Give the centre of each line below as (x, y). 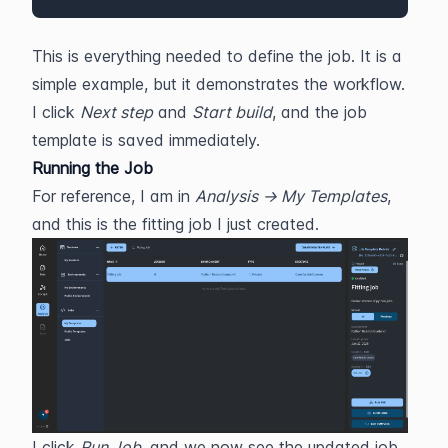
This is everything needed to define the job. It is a (217, 55)
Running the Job (92, 167)
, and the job (319, 111)
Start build (232, 111)
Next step (116, 111)
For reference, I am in (113, 195)
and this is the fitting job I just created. (178, 223)
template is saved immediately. (146, 139)
